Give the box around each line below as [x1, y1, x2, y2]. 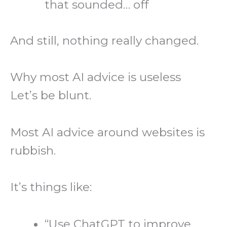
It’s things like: [10, 180, 92, 195]
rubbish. [10, 143, 56, 158]
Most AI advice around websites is [10, 125, 205, 139]
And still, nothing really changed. [10, 33, 199, 48]
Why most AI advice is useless [10, 70, 181, 85]
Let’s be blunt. [10, 88, 91, 103]
